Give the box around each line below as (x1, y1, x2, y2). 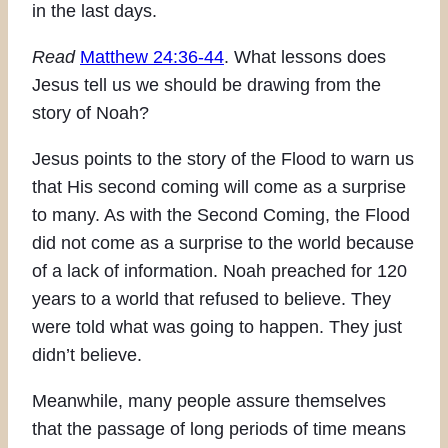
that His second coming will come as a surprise (32, 176, 406, 197)
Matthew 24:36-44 (80, 46, 224, 67)
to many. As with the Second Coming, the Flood (32, 204, 410, 225)
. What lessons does (224, 46, 386, 67)
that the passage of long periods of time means (32, 418, 406, 439)
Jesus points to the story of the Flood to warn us (32, 148, 414, 169)
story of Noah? (32, 102, 149, 123)
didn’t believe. (32, 344, 142, 365)
